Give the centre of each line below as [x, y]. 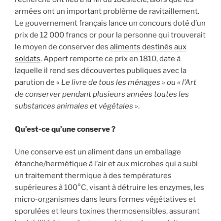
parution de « [38, 82]
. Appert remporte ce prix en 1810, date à [110, 59]
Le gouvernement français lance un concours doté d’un [110, 23]
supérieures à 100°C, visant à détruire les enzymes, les [110, 187]
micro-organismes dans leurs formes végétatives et [105, 199]
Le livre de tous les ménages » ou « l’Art [129, 82]
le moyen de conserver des [62, 47]
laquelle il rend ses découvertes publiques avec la [101, 71]
